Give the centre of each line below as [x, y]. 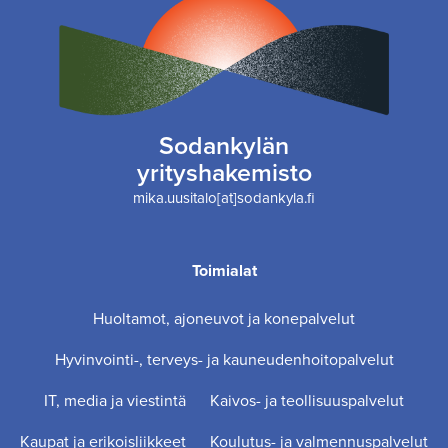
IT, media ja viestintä [115, 401]
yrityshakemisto [224, 173]
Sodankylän [224, 146]
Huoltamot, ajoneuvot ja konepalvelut [224, 319]
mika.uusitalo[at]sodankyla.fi [224, 198]
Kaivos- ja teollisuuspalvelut [307, 401]
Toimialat [224, 271]
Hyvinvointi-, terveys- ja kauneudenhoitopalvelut [224, 360]
